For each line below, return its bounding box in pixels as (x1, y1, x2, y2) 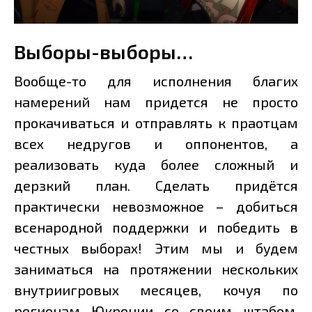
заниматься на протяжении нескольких (14, 260, 298, 277)
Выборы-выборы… (14, 39, 193, 63)
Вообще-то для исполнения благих (14, 72, 298, 89)
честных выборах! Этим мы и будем (14, 239, 298, 256)
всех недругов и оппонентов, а (14, 134, 298, 152)
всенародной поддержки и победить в (14, 218, 298, 235)
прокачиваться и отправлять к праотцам (14, 114, 298, 131)
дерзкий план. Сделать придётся (14, 176, 298, 194)
